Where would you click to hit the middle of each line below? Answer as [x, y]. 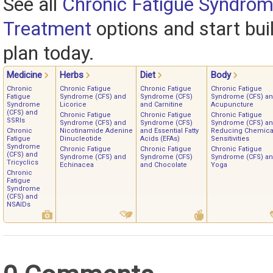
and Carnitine [161, 104]
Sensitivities [230, 138]
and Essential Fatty [169, 130]
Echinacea [77, 165]
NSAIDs [19, 204]
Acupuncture [232, 104]
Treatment [47, 29]
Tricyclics [23, 162]
